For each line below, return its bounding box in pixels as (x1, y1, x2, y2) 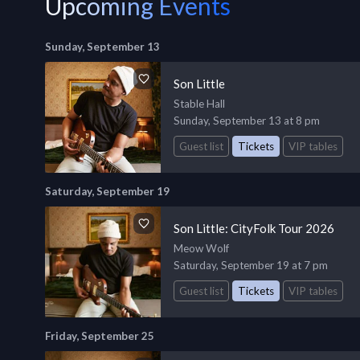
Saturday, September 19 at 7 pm (174, 258, 328, 272)
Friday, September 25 (45, 329, 154, 342)
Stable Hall (174, 97, 225, 110)
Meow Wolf (174, 241, 229, 255)
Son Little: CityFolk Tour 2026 (174, 220, 334, 235)
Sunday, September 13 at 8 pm (174, 114, 320, 127)
